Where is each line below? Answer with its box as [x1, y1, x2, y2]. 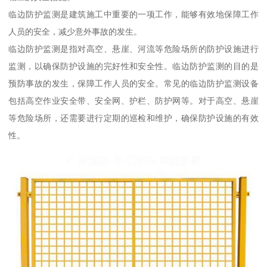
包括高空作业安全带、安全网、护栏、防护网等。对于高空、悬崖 [8, 95, 259, 105]
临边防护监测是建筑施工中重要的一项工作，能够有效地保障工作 [8, 9, 259, 19]
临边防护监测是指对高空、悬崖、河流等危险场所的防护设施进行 [8, 44, 259, 54]
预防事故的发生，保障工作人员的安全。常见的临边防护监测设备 [8, 78, 259, 88]
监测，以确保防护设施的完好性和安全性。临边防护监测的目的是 [8, 61, 259, 71]
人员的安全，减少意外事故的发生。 [8, 26, 142, 36]
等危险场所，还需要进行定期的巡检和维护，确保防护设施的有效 [8, 113, 259, 123]
